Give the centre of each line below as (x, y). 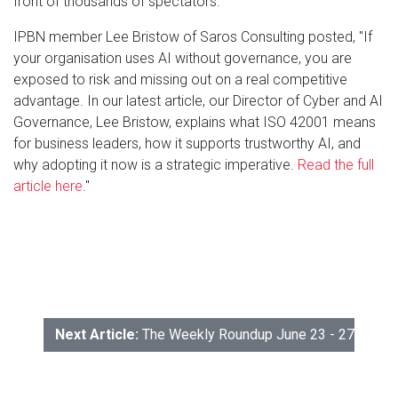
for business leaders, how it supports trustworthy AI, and (187, 144)
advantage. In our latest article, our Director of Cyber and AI (198, 101)
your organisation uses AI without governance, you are (183, 59)
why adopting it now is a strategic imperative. (155, 165)
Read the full (336, 165)
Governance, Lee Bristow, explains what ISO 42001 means (195, 123)
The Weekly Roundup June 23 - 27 (248, 335)
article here (48, 187)
